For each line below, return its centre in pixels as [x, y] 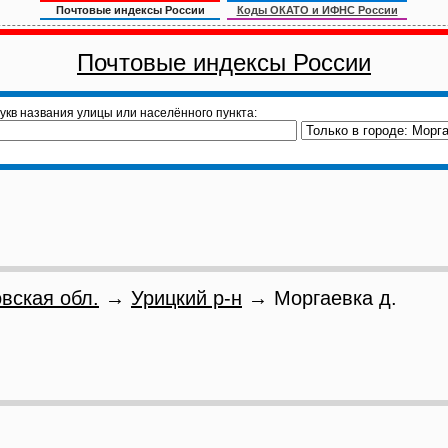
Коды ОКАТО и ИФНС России [317, 10]
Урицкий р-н [186, 298]
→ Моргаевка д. [319, 298]
